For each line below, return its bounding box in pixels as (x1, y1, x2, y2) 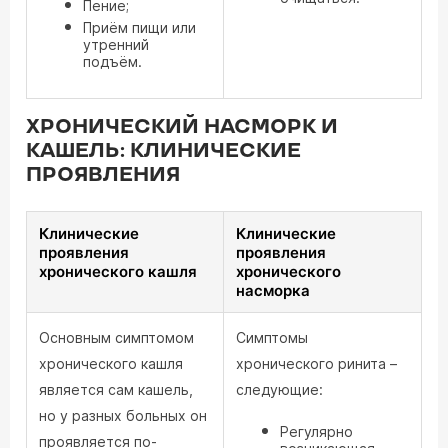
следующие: (236, 381, 323, 398)
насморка (236, 281, 310, 300)
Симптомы (236, 329, 308, 346)
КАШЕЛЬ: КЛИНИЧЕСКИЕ (26, 139, 301, 163)
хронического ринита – (236, 355, 397, 372)
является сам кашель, (39, 381, 193, 398)
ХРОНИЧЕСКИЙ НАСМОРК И (26, 115, 338, 139)
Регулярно (280, 423, 353, 440)
